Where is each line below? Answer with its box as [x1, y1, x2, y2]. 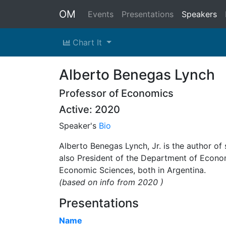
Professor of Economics [59, 87, 174, 99]
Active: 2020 [59, 103, 120, 116]
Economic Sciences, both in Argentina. [59, 165, 208, 175]
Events [88, 9, 114, 19]
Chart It [70, 37, 104, 47]
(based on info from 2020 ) [59, 177, 163, 187]
